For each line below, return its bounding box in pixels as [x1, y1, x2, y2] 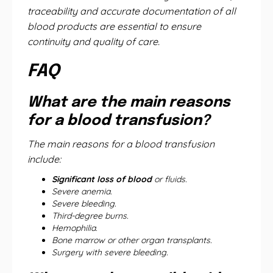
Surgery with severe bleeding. [52, 247, 168, 258]
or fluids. [152, 174, 187, 185]
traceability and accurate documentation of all [27, 5, 236, 17]
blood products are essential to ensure [27, 20, 201, 32]
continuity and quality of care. [27, 35, 160, 48]
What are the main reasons [27, 95, 230, 110]
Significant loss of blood [52, 174, 152, 185]
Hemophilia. [52, 222, 97, 233]
